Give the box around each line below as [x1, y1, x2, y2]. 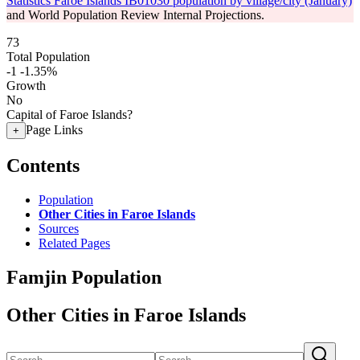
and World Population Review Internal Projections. [6, 8, 264, 22]
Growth [6, 79, 46, 92]
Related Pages [39, 235, 110, 250]
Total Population [6, 50, 90, 63]
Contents [6, 154, 80, 176]
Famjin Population [6, 266, 162, 288]
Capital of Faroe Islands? [6, 108, 133, 121]
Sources [39, 221, 79, 235]
